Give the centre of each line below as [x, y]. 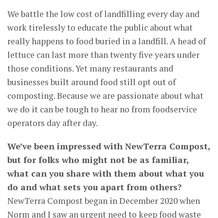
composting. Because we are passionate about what [105, 95]
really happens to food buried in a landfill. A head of [107, 41]
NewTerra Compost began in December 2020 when [104, 200]
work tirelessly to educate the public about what [100, 27]
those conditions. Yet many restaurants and [90, 68]
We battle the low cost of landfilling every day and [103, 14]
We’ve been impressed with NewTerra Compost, [109, 146]
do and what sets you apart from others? [94, 187]
